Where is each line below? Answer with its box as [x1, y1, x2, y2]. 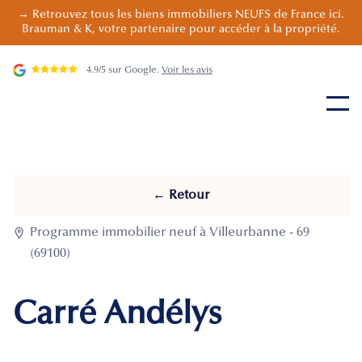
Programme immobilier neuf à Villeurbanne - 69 [30, 226, 309, 240]
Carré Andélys [13, 300, 222, 333]
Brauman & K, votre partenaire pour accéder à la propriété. [22, 24, 340, 36]
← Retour [153, 189, 209, 203]
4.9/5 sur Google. [86, 65, 162, 75]
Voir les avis [162, 65, 213, 75]
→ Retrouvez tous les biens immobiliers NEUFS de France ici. [18, 10, 344, 21]
